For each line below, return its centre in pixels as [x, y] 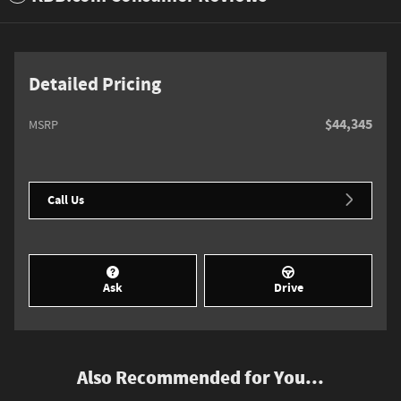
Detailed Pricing [95, 85]
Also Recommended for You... [200, 377]
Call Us [66, 200]
